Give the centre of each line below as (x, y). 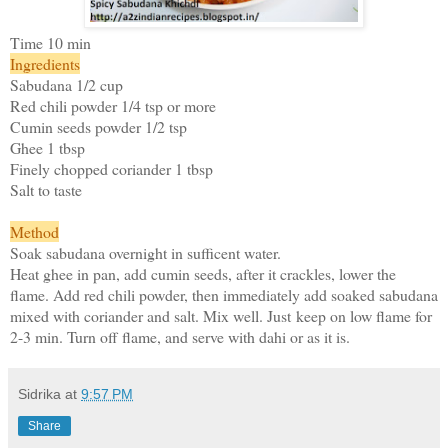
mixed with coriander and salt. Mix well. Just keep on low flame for (221, 315)
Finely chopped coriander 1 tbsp (111, 168)
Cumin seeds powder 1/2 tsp (98, 126)
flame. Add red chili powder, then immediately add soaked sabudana (224, 294)
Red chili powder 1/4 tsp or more (113, 105)
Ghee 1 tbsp (47, 147)
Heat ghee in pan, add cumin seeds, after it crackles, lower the (203, 273)
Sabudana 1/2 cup (66, 84)
